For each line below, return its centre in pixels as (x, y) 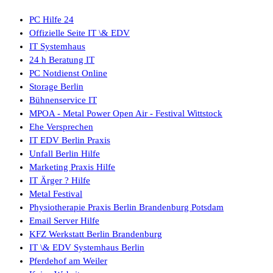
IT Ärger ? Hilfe (60, 181)
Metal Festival (56, 194)
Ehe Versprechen (61, 127)
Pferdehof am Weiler (68, 261)
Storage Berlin (56, 87)
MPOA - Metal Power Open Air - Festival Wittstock (126, 114)
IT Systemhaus (57, 47)
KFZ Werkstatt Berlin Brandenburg (96, 234)
